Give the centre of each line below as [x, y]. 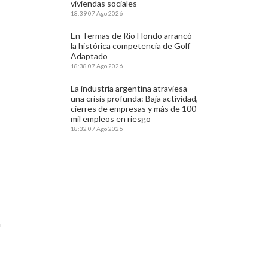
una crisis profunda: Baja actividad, [135, 98]
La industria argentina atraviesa [129, 88]
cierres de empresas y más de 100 [134, 109]
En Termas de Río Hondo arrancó [132, 36]
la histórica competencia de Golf [131, 46]
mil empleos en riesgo [111, 119]
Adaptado [89, 56]
